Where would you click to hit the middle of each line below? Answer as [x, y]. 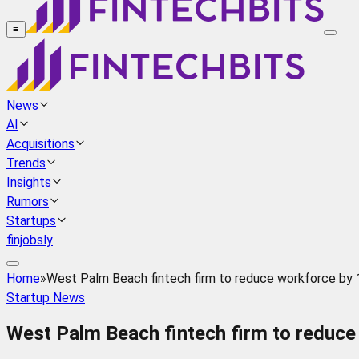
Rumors [28, 202]
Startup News [46, 298]
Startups [31, 221]
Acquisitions [40, 144]
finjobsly [30, 240]
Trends [26, 163]
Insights [29, 183]
